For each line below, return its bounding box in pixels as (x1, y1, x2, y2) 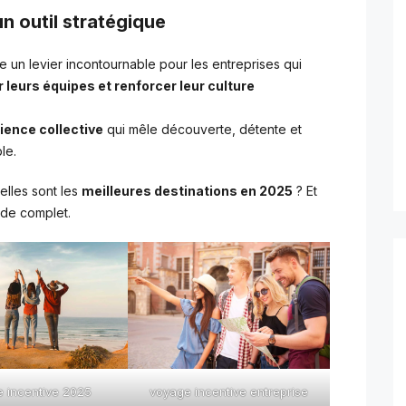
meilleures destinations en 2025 (82, 183, 293, 199)
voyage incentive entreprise (149, 383, 308, 399)
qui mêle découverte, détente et (103, 121, 302, 138)
